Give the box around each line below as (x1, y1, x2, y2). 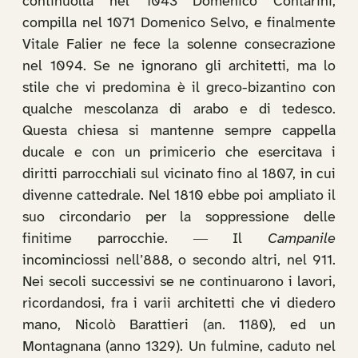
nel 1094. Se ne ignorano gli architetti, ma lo (22, 59, 336, 74)
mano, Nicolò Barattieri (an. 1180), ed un (22, 318, 336, 333)
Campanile (268, 232, 336, 247)
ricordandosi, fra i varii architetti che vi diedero (22, 296, 336, 312)
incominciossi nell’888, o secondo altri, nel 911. (22, 253, 336, 268)
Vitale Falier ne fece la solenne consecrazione (22, 38, 336, 53)
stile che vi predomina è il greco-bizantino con (22, 81, 336, 96)
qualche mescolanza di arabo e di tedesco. (22, 102, 336, 117)
